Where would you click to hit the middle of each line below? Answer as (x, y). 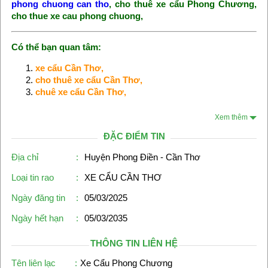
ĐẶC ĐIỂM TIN (134, 136)
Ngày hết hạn (37, 218)
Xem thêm (232, 118)
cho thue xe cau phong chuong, (77, 16)
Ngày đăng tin (38, 198)
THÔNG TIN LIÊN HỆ (134, 243)
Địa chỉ (25, 157)
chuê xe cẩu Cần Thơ (79, 92)
